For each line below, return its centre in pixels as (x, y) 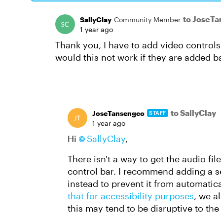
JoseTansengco (118, 113)
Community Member (147, 19)
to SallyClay (193, 113)
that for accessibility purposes (131, 196)
